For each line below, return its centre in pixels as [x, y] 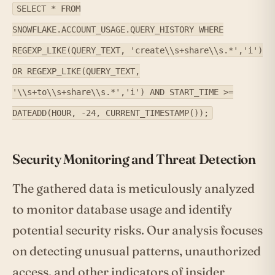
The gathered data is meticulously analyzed [134, 188]
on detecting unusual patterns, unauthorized [137, 251]
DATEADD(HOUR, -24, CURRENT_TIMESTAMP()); [110, 113]
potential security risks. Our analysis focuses [137, 230]
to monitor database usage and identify [122, 209]
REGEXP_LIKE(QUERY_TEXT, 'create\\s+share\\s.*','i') [137, 51]
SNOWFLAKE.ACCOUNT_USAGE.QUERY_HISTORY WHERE [118, 30]
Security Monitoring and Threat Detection [134, 159]
